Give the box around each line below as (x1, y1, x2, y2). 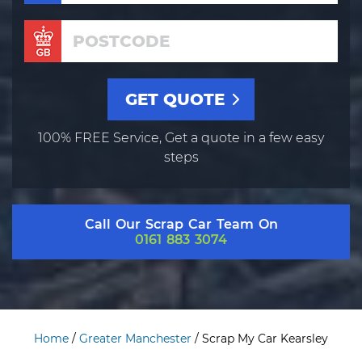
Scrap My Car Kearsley (202, 331, 328, 346)
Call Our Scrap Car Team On (84, 217, 278, 233)
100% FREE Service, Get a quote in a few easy (38, 130, 324, 146)
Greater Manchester (79, 331, 192, 346)
